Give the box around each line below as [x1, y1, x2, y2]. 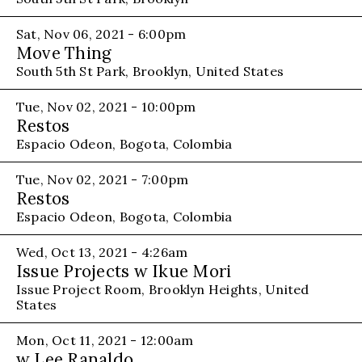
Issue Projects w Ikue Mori [16, 259, 232, 282]
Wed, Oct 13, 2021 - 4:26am [16, 243, 188, 260]
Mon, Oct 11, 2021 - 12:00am [16, 331, 194, 348]
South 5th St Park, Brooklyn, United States [16, 62, 284, 79]
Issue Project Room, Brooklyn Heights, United [16, 280, 309, 297]
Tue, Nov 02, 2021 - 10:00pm [16, 98, 196, 115]
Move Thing [16, 41, 112, 64]
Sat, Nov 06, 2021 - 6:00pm [16, 25, 187, 42]
